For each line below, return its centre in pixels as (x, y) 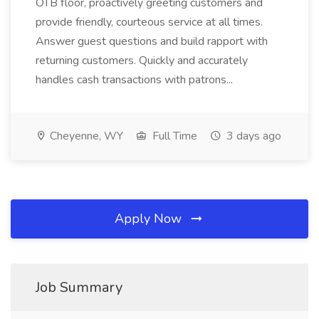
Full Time (173, 136)
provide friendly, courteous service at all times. (149, 22)
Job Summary (79, 287)
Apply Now (150, 219)
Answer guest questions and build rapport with (152, 41)
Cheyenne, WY (85, 136)
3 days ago (252, 136)
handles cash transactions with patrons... (134, 80)
